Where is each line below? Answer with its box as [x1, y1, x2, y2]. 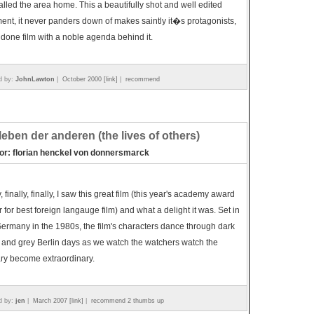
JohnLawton [15, 76, 55, 83]
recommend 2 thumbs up [91, 297, 164, 304]
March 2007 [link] [33, 297, 83, 304]
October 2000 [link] [62, 76, 118, 83]
